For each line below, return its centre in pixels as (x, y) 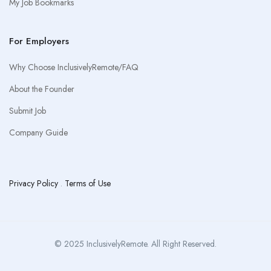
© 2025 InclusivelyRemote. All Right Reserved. (135, 244)
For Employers (39, 41)
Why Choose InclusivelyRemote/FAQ (74, 67)
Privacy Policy (34, 183)
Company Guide (38, 132)
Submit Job (28, 111)
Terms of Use (88, 183)
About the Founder (42, 89)
